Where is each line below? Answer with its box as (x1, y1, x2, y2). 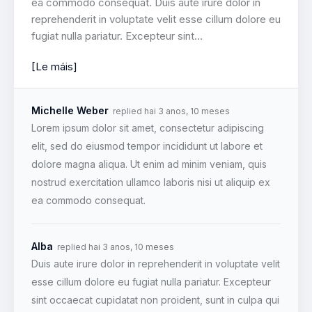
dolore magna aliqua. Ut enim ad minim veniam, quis (31, 157, 267, 170)
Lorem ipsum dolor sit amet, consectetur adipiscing (31, 121, 264, 134)
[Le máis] (31, 59, 77, 73)
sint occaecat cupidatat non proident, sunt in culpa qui (31, 293, 279, 306)
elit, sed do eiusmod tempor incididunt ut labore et (31, 139, 263, 152)
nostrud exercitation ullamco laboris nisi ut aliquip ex (31, 175, 270, 188)
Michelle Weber (31, 104, 109, 116)
